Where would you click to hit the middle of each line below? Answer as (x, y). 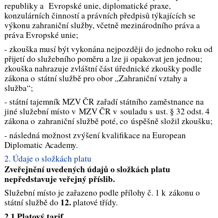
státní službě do (32, 202)
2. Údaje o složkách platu (48, 158)
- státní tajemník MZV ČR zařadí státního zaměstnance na (104, 102)
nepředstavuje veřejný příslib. (59, 179)
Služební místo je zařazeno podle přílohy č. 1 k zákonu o (102, 193)
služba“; (18, 88)
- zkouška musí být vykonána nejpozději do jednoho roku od (108, 49)
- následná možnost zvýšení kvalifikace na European (95, 135)
